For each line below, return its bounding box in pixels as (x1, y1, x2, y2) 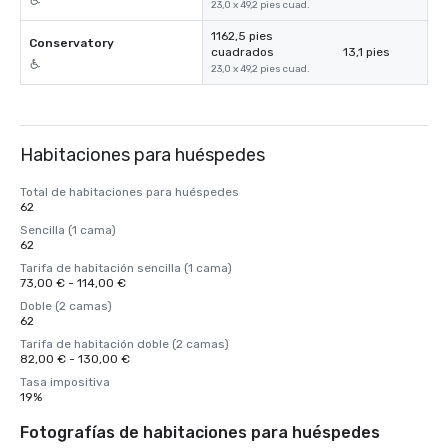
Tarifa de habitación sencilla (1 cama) (20, 261, 232, 275)
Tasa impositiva (20, 375, 110, 389)
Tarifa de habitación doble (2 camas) (20, 337, 229, 351)
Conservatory (29, 36, 114, 50)
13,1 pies (343, 45, 390, 59)
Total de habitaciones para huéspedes (20, 185, 239, 199)
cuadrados (211, 45, 274, 59)
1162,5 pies (211, 29, 273, 43)
